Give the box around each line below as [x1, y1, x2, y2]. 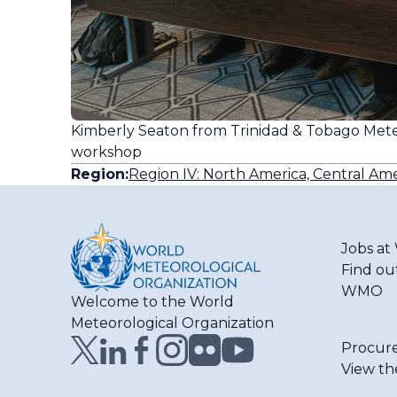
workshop [71, 143, 142, 160]
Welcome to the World [71, 292, 234, 310]
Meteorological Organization [71, 314, 274, 331]
